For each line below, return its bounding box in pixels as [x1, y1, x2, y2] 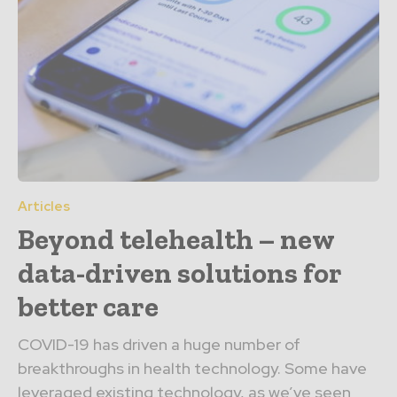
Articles [18, 197, 70, 215]
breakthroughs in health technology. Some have [18, 357, 367, 378]
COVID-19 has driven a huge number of [18, 333, 300, 354]
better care [18, 289, 159, 323]
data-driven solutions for [18, 255, 342, 290]
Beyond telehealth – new [18, 222, 335, 256]
